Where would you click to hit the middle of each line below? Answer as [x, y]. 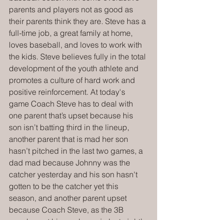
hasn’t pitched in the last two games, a [77, 151]
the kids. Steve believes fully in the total [78, 56]
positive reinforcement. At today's [68, 92]
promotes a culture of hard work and [73, 80]
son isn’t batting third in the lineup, [70, 127]
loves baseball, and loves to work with [76, 44]
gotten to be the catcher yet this [65, 186]
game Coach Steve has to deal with [72, 103]
